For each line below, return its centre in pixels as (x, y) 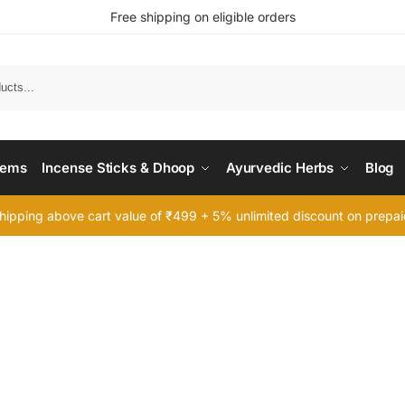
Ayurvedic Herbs (280, 168)
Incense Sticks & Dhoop (118, 168)
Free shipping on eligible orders (202, 17)
